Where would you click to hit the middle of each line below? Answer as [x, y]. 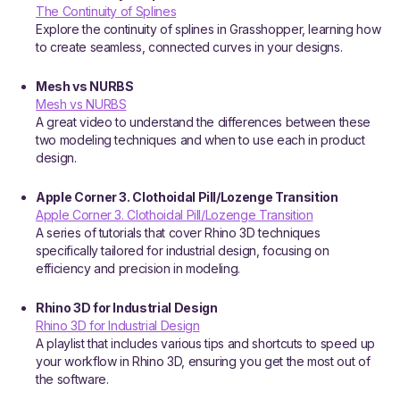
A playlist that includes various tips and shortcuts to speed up [205, 343]
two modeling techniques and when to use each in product [200, 140]
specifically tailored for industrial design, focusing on [183, 250]
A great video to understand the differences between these [204, 122]
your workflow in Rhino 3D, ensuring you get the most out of [203, 361]
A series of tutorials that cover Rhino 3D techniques [178, 233]
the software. [72, 379]
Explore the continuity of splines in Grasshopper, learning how [208, 29]
